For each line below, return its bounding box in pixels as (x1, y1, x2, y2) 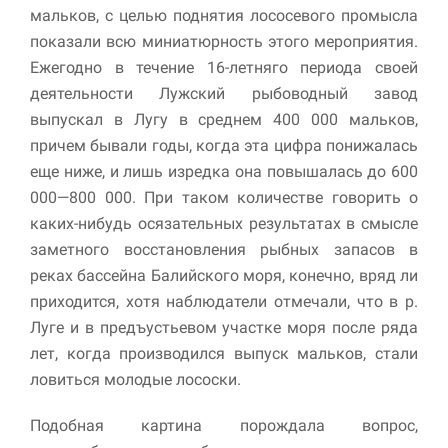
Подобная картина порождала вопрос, (30, 415, 418, 435)
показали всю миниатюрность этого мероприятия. (30, 31, 418, 51)
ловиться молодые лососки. (30, 369, 241, 389)
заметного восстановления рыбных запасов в (30, 239, 418, 259)
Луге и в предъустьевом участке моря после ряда (30, 317, 418, 337)
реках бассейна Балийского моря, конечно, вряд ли (30, 265, 418, 285)
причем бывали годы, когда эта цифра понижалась (30, 135, 418, 155)
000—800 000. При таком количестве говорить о (30, 187, 418, 207)
